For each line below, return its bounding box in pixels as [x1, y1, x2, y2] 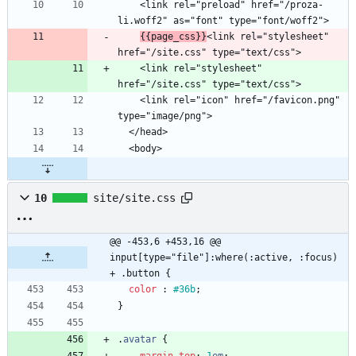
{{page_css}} [140, 31, 207, 43]
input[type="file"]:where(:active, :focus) [110, 252, 338, 264]
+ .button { [110, 268, 171, 280]
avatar [123, 334, 157, 346]
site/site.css [93, 192, 176, 205]
